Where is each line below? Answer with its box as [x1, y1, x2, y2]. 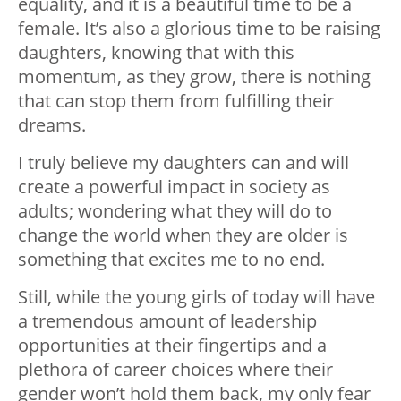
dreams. [18, 112, 86, 137]
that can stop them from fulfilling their [18, 88, 334, 113]
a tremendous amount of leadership [18, 308, 317, 333]
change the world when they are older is [18, 222, 348, 247]
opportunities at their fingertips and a [18, 332, 327, 357]
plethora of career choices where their [18, 356, 333, 381]
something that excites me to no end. [18, 246, 325, 271]
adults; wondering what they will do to [18, 198, 332, 223]
